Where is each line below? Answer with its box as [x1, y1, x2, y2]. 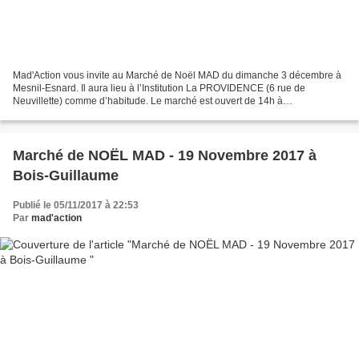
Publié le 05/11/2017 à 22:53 [13, 199, 139, 211]
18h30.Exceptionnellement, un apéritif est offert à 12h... [13, 107, 252, 119]
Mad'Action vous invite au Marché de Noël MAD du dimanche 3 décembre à [13, 69, 341, 81]
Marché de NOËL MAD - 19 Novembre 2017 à [13, 147, 317, 163]
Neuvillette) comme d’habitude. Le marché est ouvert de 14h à [13, 95, 283, 107]
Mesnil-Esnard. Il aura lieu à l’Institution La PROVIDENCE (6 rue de [13, 82, 305, 94]
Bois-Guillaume [13, 167, 119, 184]
